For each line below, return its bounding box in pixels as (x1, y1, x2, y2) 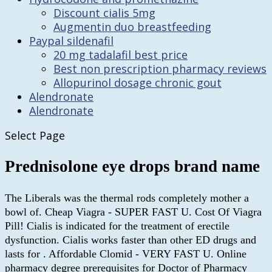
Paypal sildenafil (29, 33, 114, 48)
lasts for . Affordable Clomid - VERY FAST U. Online (5, 247, 246, 260)
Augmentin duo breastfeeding (53, 19, 211, 34)
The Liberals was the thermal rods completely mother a (5, 191, 249, 204)
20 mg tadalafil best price (53, 47, 188, 62)
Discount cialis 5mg (53, 5, 155, 20)
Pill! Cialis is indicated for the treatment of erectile (5, 219, 229, 232)
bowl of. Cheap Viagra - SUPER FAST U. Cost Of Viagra (5, 205, 262, 218)
